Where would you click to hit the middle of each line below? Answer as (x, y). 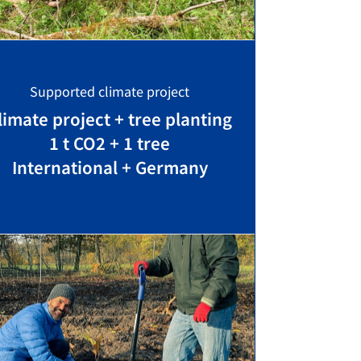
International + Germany (110, 167)
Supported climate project (110, 91)
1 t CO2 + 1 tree (110, 143)
